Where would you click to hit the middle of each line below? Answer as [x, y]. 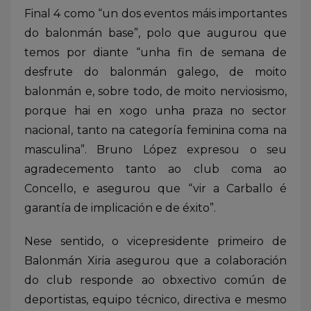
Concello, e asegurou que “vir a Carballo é [155, 188]
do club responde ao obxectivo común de [155, 280]
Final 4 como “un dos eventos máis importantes [155, 13]
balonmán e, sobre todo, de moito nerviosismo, [155, 91]
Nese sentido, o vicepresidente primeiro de [155, 241]
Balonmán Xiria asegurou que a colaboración [155, 260]
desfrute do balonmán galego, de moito [155, 72]
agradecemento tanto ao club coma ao [155, 169]
